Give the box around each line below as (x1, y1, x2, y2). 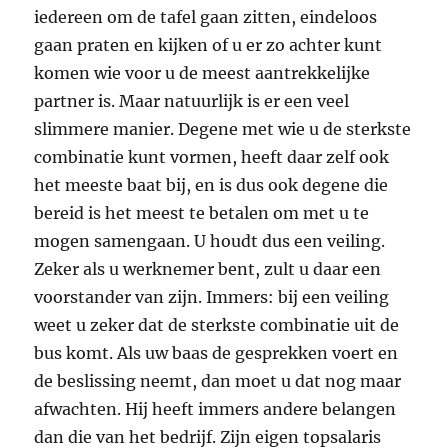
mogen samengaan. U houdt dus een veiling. (34, 231, 386, 252)
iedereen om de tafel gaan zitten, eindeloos (34, 7, 378, 28)
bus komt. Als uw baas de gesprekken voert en (34, 343, 399, 364)
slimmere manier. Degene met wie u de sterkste (34, 119, 412, 140)
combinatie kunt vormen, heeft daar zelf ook (34, 147, 390, 168)
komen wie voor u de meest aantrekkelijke (34, 63, 371, 84)
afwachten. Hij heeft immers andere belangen (34, 399, 397, 420)
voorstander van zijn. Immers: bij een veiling (34, 287, 390, 308)
